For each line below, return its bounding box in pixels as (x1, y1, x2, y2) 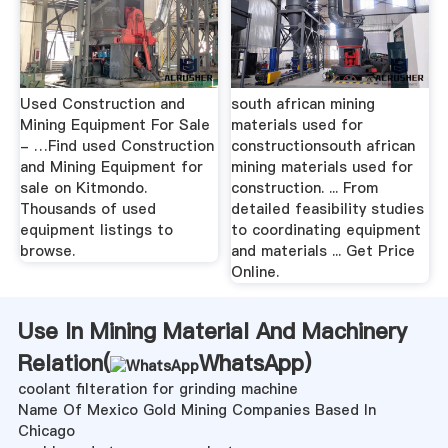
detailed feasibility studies (231, 199, 425, 220)
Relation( (17, 348, 110, 379)
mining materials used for (231, 157, 414, 178)
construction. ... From (231, 178, 379, 199)
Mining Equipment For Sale (19, 115, 210, 136)
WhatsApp (198, 348, 304, 379)
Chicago (17, 421, 75, 442)
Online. (231, 262, 280, 283)
